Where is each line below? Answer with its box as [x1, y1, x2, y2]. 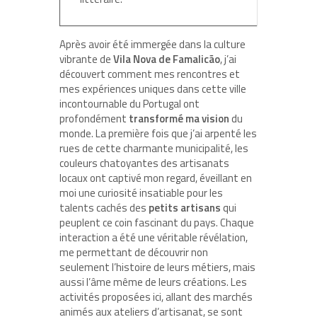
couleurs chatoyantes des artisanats [59, 154, 229, 171]
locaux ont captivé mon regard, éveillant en [59, 169, 252, 186]
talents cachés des [59, 199, 149, 216]
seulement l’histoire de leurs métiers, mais [59, 258, 255, 275]
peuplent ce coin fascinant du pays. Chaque [59, 214, 254, 231]
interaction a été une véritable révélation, [59, 229, 248, 246]
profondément [59, 110, 129, 127]
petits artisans [149, 199, 221, 216]
